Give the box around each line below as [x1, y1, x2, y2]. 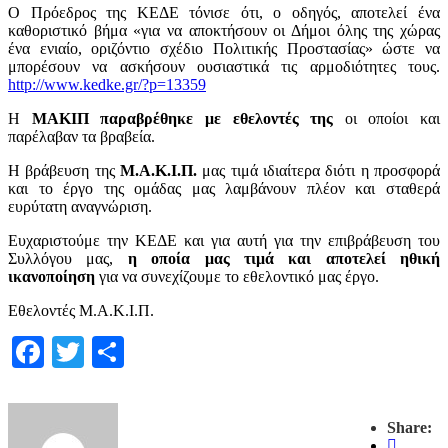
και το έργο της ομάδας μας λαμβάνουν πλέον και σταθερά [8, 180, 440, 197]
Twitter [84, 334, 177, 370]
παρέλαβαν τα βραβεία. [8, 128, 155, 145]
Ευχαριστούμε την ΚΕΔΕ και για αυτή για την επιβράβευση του [8, 232, 440, 249]
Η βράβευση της [8, 162, 120, 179]
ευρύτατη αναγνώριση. [8, 198, 152, 215]
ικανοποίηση [8, 268, 95, 285]
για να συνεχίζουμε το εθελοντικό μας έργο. [95, 268, 379, 285]
